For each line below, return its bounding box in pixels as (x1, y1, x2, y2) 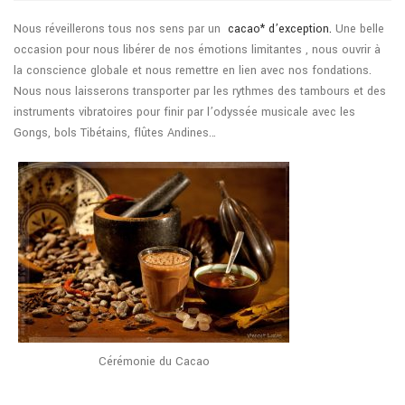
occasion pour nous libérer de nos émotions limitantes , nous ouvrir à (14, 41, 381, 58)
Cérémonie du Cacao (98, 353, 210, 370)
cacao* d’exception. (224, 20, 332, 37)
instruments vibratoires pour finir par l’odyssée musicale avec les (14, 103, 355, 120)
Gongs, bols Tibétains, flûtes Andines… (14, 124, 216, 141)
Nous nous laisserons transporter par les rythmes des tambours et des (14, 82, 386, 99)
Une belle (332, 20, 384, 37)
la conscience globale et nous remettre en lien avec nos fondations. (14, 61, 372, 79)
